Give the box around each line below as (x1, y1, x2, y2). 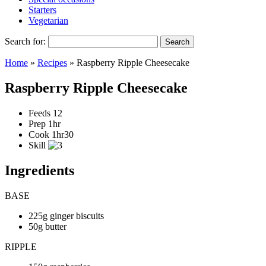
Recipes (37, 58, 67, 68)
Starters (28, 5, 56, 15)
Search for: (5, 36, 46, 46)
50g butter (28, 221, 66, 232)
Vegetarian (28, 15, 68, 26)
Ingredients (5, 162, 74, 178)
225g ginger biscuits (28, 210, 104, 221)
